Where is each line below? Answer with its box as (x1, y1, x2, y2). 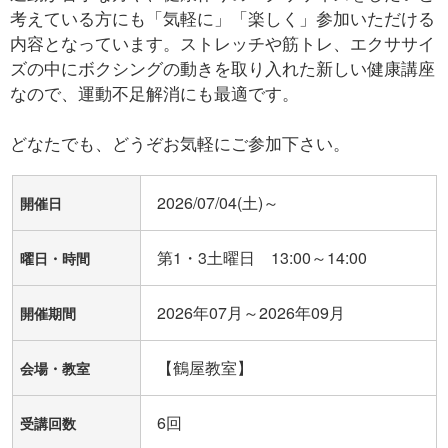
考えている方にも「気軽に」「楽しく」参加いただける (10, 5, 435, 30)
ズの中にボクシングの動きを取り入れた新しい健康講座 (10, 55, 435, 80)
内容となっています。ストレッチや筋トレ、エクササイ (10, 30, 435, 55)
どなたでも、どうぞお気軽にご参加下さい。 (10, 130, 350, 155)
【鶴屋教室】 (156, 356, 253, 379)
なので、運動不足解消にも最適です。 (10, 80, 299, 105)
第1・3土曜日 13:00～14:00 (156, 246, 367, 269)
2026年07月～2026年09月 (156, 301, 345, 324)
